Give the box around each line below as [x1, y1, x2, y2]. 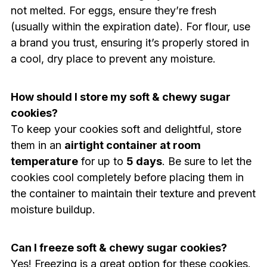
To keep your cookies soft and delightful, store [10, 122, 241, 135]
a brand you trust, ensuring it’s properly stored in [10, 36, 249, 49]
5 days [126, 154, 162, 167]
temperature [10, 154, 78, 167]
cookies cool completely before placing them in [10, 170, 244, 184]
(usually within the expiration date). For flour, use [10, 20, 250, 33]
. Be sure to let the [162, 154, 252, 167]
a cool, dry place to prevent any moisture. [10, 52, 216, 65]
